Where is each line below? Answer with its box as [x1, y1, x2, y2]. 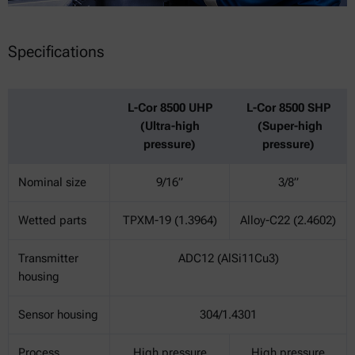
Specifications [8, 42, 105, 62]
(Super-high [254, 119, 323, 134]
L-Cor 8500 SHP [246, 101, 330, 116]
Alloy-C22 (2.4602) [240, 213, 336, 228]
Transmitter [18, 251, 78, 266]
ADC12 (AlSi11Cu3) [177, 251, 279, 266]
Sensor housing [18, 307, 98, 323]
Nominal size [18, 175, 86, 190]
